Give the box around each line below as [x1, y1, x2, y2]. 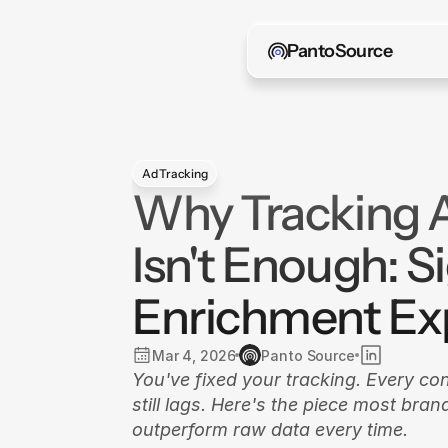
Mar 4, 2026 [152, 346, 236, 364]
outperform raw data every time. [132, 419, 408, 440]
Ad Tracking [142, 165, 208, 181]
